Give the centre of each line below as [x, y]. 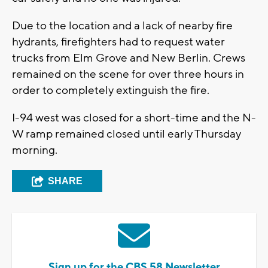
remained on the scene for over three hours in [128, 74]
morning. [35, 150]
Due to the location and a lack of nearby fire [122, 26]
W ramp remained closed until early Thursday [127, 134]
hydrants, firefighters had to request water [118, 42]
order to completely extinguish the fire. [111, 91]
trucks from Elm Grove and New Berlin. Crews [129, 58]
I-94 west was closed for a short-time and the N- [134, 118]
